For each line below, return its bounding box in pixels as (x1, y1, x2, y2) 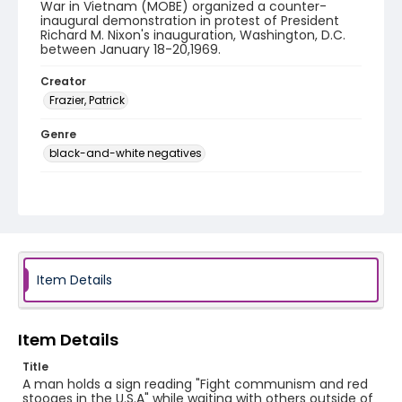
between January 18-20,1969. (40, 40, 221, 58)
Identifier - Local (40, 179, 137, 195)
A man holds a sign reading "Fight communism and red (22, 375, 368, 393)
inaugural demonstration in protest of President (40, 12, 339, 30)
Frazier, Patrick (49, 92, 125, 108)
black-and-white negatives (49, 145, 202, 161)
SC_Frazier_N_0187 (40, 196, 158, 214)
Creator (40, 74, 86, 89)
